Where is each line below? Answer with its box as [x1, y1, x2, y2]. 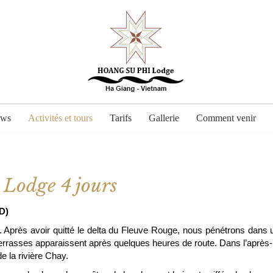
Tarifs [110, 113, 132, 123]
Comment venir [196, 113, 256, 123]
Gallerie [149, 113, 179, 123]
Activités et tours [28, 113, 93, 123]
